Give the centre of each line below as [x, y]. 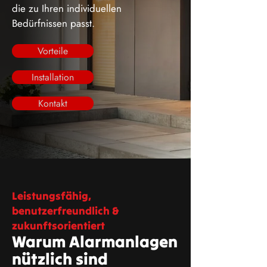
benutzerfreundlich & [65, 211]
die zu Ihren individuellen [67, 8]
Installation [53, 77]
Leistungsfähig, [52, 196]
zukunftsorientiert [58, 226]
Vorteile [53, 51]
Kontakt [53, 103]
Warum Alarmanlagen [95, 241]
